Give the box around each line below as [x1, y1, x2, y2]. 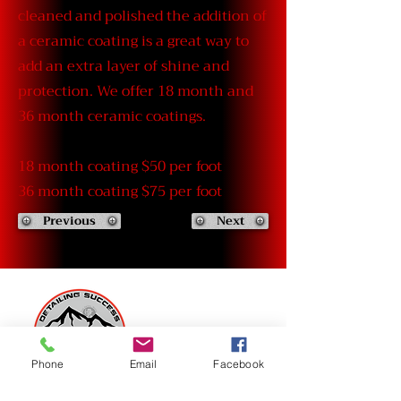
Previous [43, 210, 96, 231]
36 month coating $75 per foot [18, 179, 222, 204]
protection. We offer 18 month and [18, 79, 253, 104]
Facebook [213, 356, 264, 371]
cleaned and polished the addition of [18, 4, 267, 29]
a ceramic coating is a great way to [18, 29, 249, 54]
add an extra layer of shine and [18, 54, 229, 79]
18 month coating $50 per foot [18, 154, 222, 179]
